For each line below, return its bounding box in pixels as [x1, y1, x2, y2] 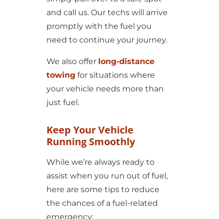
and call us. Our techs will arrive [46, 8, 168, 17]
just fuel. [46, 98, 79, 107]
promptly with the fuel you [46, 22, 152, 31]
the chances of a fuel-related [46, 198, 158, 208]
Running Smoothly [46, 135, 135, 148]
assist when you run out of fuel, [46, 171, 168, 180]
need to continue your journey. [46, 35, 167, 44]
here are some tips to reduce [46, 185, 159, 194]
